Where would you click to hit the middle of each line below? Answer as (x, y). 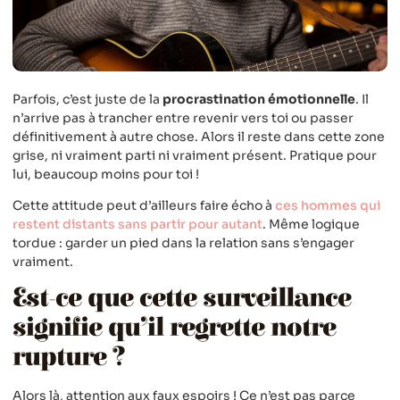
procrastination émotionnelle (259, 99)
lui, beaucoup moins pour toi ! (106, 174)
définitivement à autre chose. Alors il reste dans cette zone (199, 136)
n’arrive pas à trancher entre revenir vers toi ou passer (183, 117)
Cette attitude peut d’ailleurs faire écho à (144, 205)
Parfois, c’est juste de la (87, 99)
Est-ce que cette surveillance (182, 299)
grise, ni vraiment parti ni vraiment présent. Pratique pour (195, 155)
